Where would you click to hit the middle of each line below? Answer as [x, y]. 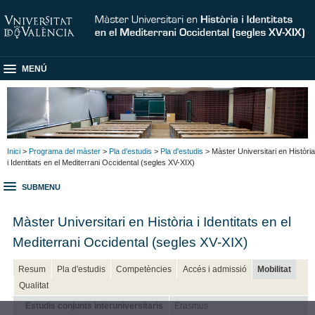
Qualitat [34, 285]
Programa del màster [65, 151]
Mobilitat [274, 269]
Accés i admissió [214, 269]
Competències [144, 269]
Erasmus [191, 306]
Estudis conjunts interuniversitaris [95, 306]
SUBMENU [41, 187]
